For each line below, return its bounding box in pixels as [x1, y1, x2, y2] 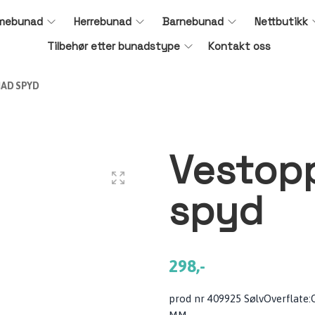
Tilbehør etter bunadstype [46, 39, 180, 53]
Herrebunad [74, 15, 132, 28]
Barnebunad [162, 15, 224, 28]
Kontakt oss [207, 39, 271, 53]
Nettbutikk [255, 15, 309, 28]
